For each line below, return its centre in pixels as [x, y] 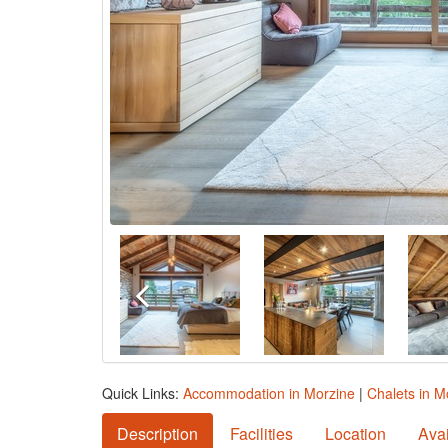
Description [157, 433]
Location [355, 433]
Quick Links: [142, 393]
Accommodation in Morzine [269, 393]
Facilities [261, 433]
